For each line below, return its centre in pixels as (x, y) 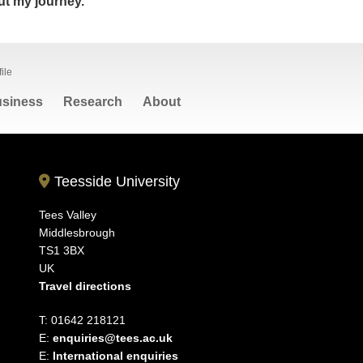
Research (93, 102)
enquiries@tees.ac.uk (113, 338)
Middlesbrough (77, 233)
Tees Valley (68, 215)
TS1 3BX (62, 250)
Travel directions (85, 286)
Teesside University (115, 181)
